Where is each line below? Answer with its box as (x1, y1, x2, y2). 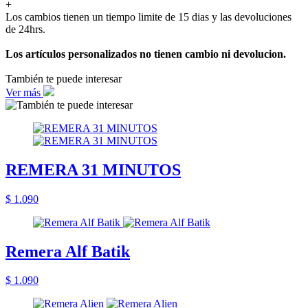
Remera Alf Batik (5, 242, 130, 261)
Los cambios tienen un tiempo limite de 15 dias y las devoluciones (5, 10, 291, 23)
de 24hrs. (5, 23, 45, 35)
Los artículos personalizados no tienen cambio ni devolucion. (5, 47, 286, 60)
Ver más (5, 86, 43, 98)
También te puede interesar (5, 72, 122, 85)
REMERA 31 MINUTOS (5, 160, 181, 179)
